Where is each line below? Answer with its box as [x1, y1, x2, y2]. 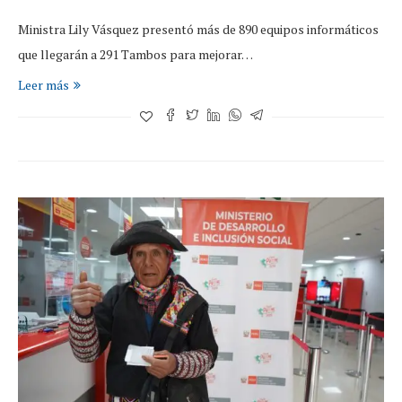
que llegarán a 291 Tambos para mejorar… [18, 46, 253, 64]
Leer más [18, 76, 69, 94]
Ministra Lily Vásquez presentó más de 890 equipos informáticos [18, 21, 379, 39]
